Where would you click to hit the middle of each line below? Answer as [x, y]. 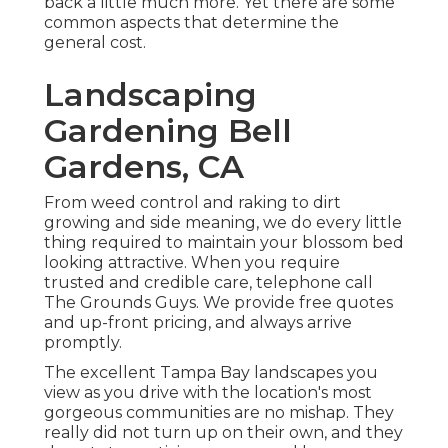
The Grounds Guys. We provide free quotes [218, 303]
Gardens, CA [144, 167]
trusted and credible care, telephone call [208, 283]
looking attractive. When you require [192, 263]
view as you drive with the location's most [208, 393]
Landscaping [150, 95]
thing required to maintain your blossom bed [224, 243]
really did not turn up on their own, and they [223, 433]
